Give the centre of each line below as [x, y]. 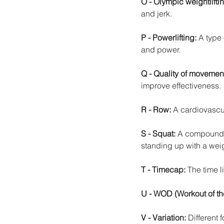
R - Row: [157, 109]
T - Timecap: [164, 169]
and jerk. [156, 13]
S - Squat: [159, 133]
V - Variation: [164, 217]
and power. [161, 49]
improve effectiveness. [181, 85]
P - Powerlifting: [169, 37]
